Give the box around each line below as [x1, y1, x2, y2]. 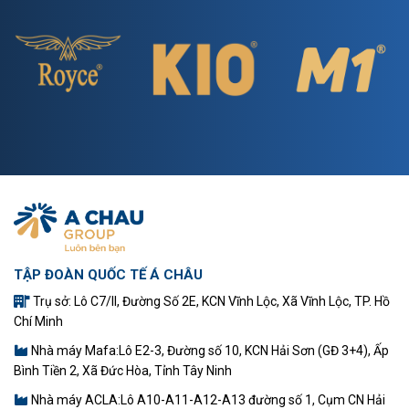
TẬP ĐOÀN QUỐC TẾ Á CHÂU [14, 267, 203, 284]
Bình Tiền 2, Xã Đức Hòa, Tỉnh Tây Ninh [14, 362, 232, 378]
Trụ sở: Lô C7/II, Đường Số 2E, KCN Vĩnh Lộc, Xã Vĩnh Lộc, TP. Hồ [30, 293, 390, 309]
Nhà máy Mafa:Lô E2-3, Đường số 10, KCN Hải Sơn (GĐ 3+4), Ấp [28, 342, 389, 358]
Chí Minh [14, 313, 63, 329]
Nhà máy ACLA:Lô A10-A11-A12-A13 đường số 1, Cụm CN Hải [28, 392, 385, 407]
